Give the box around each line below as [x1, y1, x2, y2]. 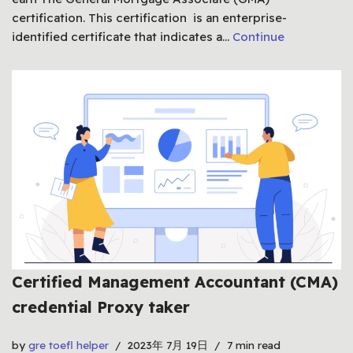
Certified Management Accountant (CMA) [12, 272, 338, 292]
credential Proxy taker [12, 297, 190, 318]
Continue [232, 29, 284, 45]
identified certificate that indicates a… [12, 29, 232, 45]
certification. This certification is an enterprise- [12, 10, 287, 26]
